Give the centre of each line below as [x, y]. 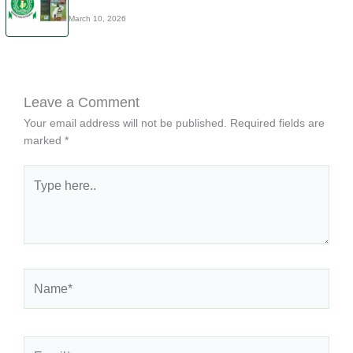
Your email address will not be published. [125, 123]
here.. [37, 191]
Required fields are [277, 123]
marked [44, 141]
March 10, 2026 [97, 19]
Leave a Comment [81, 103]
